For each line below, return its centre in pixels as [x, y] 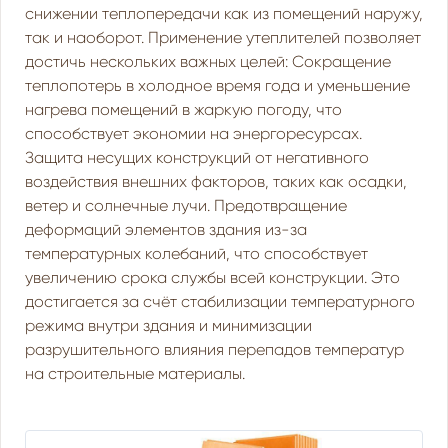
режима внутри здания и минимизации [168, 325]
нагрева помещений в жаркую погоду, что [183, 109]
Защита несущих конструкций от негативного [197, 157]
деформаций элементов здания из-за [166, 229]
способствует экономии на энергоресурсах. [193, 133]
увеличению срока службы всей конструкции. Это [212, 277]
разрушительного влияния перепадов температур [214, 349]
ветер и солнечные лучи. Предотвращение [186, 205]
